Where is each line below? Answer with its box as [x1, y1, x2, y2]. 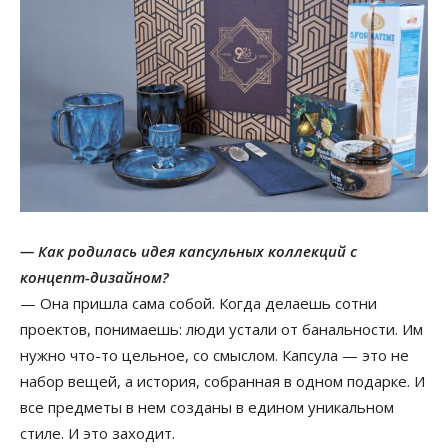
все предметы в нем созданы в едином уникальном [20, 396, 394, 417]
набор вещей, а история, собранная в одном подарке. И [20, 370, 425, 391]
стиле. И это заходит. [20, 422, 175, 443]
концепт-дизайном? [20, 266, 169, 287]
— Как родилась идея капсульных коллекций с [20, 240, 357, 261]
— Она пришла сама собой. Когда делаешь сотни [20, 292, 377, 313]
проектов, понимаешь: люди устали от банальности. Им [20, 318, 423, 339]
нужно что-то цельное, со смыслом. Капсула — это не [20, 344, 409, 365]
